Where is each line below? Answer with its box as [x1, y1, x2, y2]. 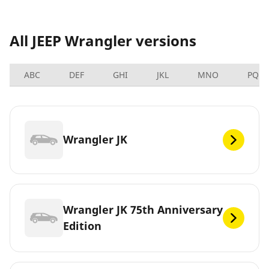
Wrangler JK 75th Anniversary [63, 202, 223, 217]
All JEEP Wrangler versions [10, 30, 196, 50]
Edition [63, 218, 101, 233]
